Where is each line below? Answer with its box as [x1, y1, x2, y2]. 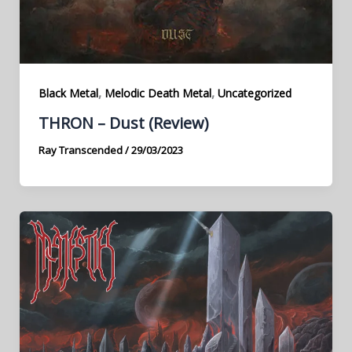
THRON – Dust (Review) [38, 112, 209, 134]
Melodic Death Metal [104, 86, 211, 101]
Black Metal [38, 86, 98, 101]
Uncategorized [217, 86, 291, 101]
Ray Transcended [38, 143, 125, 158]
